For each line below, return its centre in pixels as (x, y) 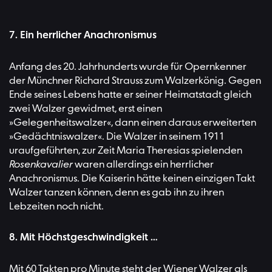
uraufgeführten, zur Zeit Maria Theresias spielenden (126, 151)
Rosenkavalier (41, 165)
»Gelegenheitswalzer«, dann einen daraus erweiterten (133, 123)
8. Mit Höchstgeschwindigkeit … (83, 238)
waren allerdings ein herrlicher (143, 165)
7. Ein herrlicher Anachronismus (83, 35)
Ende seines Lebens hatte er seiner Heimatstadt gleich (130, 95)
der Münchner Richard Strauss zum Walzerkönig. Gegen (135, 81)
